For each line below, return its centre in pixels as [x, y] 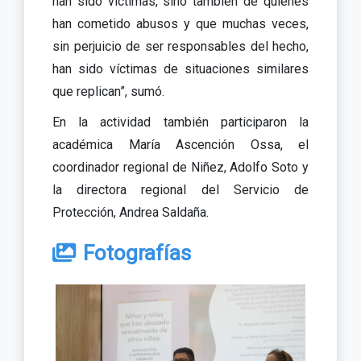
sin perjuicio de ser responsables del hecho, [180, 46]
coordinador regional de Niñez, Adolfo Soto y [180, 167]
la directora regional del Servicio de [180, 189]
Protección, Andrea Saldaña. [131, 212]
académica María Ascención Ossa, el [180, 144]
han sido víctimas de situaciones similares [180, 68]
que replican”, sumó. [108, 91]
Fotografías [137, 253]
